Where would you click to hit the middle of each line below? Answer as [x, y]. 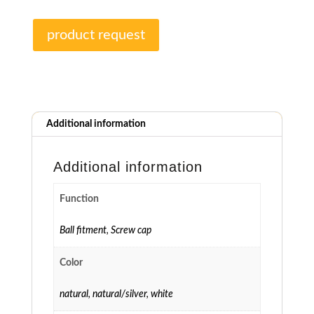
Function [79, 199]
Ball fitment [83, 231]
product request [96, 35]
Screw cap [131, 231]
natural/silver [120, 295]
